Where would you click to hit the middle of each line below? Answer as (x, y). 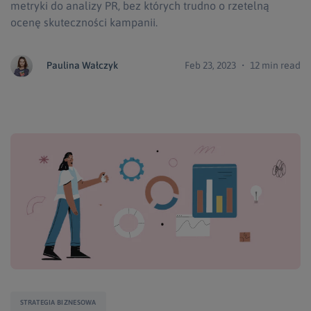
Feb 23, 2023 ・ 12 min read (243, 65)
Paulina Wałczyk (82, 65)
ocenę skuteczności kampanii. (84, 22)
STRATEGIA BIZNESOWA (58, 302)
